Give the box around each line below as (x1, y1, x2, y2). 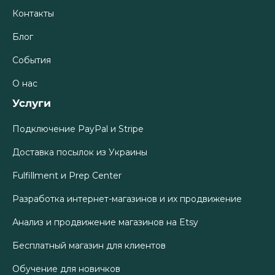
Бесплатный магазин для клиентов (12, 239, 166, 251)
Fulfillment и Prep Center (12, 169, 122, 181)
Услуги (12, 96, 51, 109)
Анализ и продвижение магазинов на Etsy (12, 216, 198, 228)
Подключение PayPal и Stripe (12, 123, 144, 134)
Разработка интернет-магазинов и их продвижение (12, 193, 242, 204)
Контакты (12, 7, 54, 19)
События (12, 54, 51, 66)
